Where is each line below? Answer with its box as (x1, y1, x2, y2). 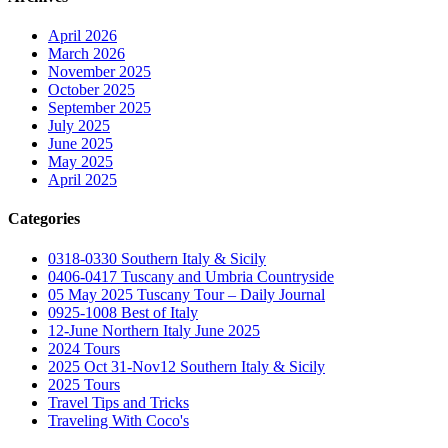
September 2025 (48, 99, 151, 117)
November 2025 (48, 63, 151, 81)
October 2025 (48, 81, 135, 99)
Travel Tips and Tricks (48, 393, 189, 411)
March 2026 (48, 45, 125, 63)
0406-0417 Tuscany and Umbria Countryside (48, 267, 334, 285)
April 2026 (48, 27, 117, 45)
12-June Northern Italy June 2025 (48, 321, 260, 339)
